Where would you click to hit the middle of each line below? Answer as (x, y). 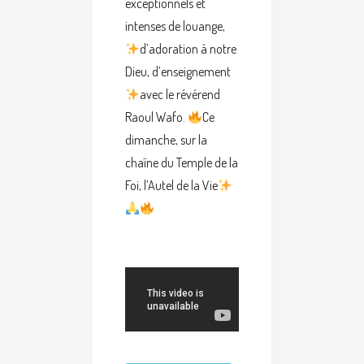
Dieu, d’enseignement (178, 71)
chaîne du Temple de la (182, 162)
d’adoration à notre (188, 49)
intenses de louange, (175, 26)
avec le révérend (180, 94)
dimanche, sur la (166, 140)
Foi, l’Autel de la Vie (171, 185)
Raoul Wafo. (156, 117)
